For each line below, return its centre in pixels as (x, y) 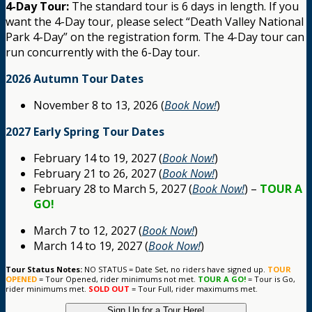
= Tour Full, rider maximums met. (194, 289)
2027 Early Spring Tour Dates (85, 132)
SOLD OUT (109, 289)
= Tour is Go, (271, 279)
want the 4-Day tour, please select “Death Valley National (155, 22)
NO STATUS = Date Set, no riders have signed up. (175, 270)
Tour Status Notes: (44, 270)
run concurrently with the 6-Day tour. (103, 53)
